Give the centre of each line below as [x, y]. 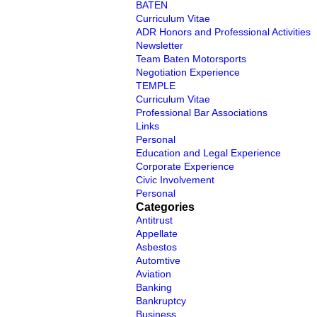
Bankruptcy [161, 301]
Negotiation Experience [188, 72]
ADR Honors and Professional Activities [223, 32]
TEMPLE [156, 86]
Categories [165, 207]
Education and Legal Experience [208, 153]
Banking [154, 287]
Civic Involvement [175, 180]
